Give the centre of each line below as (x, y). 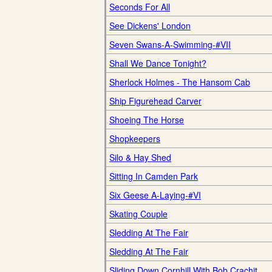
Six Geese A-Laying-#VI (155, 195)
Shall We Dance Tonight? (158, 63)
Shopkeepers (135, 138)
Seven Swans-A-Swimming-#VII (170, 44)
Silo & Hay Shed (140, 157)
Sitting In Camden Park (154, 176)
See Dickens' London (150, 25)
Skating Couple (138, 214)
